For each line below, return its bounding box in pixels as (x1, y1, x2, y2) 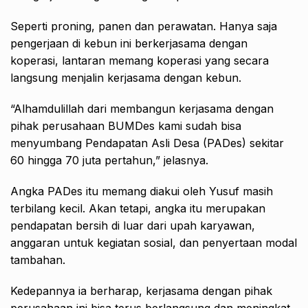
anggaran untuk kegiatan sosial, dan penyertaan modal (10, 235, 297, 250)
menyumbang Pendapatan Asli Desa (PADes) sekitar (10, 135, 284, 150)
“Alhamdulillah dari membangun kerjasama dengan (10, 101, 274, 115)
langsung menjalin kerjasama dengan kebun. (10, 70, 241, 85)
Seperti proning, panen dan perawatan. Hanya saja (10, 19, 277, 33)
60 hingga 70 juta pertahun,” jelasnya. (10, 153, 208, 167)
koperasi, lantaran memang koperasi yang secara (10, 53, 269, 67)
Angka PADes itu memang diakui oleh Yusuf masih (10, 184, 273, 198)
